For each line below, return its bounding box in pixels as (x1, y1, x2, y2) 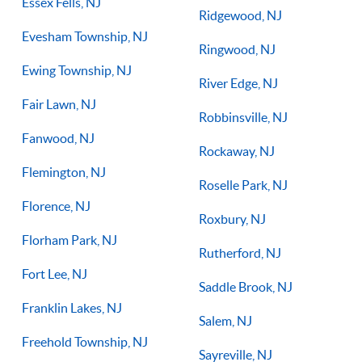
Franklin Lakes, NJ (22, 300, 122, 315)
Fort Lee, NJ (22, 266, 87, 281)
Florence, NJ (22, 198, 90, 213)
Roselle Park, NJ (199, 177, 288, 192)
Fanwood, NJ (22, 130, 95, 145)
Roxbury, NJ (199, 211, 266, 226)
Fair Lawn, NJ (22, 96, 96, 112)
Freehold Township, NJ (22, 334, 148, 349)
